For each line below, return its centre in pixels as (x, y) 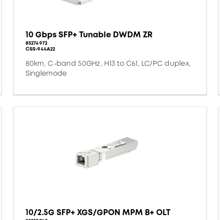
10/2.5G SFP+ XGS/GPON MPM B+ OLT (98, 212)
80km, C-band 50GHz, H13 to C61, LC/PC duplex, (108, 63)
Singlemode (46, 73)
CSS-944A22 (40, 49)
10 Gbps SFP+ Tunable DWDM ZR (89, 35)
